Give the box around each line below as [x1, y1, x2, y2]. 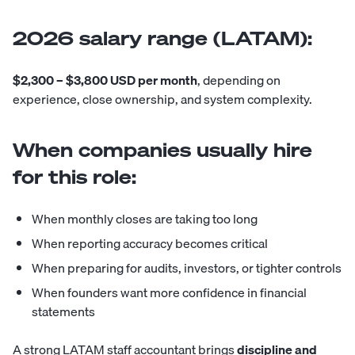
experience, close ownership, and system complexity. [13, 89, 312, 110]
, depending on [197, 70, 281, 91]
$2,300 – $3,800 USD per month [13, 70, 197, 91]
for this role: [13, 164, 136, 190]
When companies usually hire [13, 137, 312, 163]
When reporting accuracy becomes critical [32, 233, 268, 254]
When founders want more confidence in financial [32, 282, 307, 303]
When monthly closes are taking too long [32, 208, 258, 230]
